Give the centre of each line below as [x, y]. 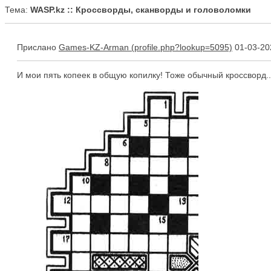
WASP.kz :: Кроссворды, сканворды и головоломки [141, 10]
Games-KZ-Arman [94, 47]
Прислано [38, 47]
